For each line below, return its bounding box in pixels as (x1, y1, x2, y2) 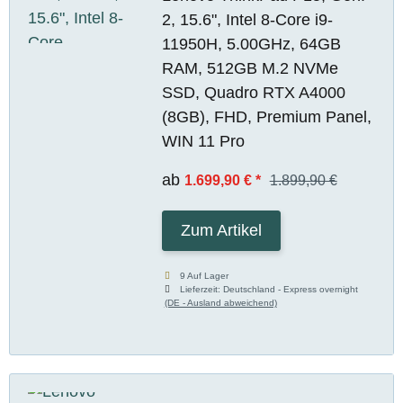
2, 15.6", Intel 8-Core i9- (161, 10, 333, 29)
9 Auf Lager (180, 270, 229, 281)
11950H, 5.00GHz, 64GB (161, 34, 341, 53)
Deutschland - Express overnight (223, 283, 359, 294)
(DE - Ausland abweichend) (164, 297, 277, 308)
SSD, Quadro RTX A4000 (161, 83, 345, 102)
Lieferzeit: (180, 283, 224, 294)
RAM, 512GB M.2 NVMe (161, 58, 338, 77)
